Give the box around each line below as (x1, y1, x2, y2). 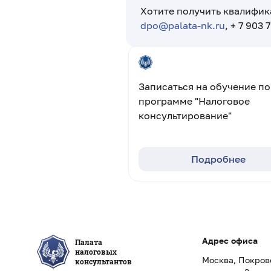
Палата (75, 237, 102, 247)
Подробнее (191, 153, 246, 165)
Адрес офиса (202, 235, 258, 246)
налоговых (75, 247, 117, 256)
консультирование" (139, 109, 232, 122)
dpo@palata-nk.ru (140, 19, 225, 31)
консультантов (75, 256, 132, 266)
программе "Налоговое (139, 95, 250, 107)
